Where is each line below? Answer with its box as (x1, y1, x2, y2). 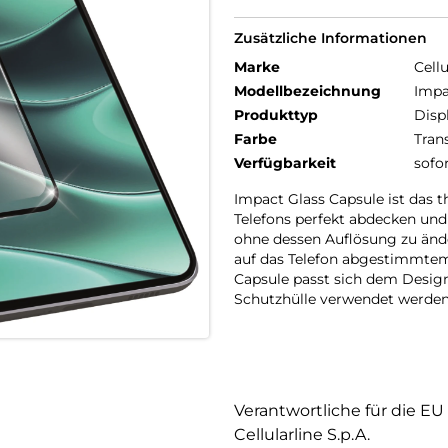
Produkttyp (234, 106, 318, 124)
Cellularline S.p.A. (234, 424, 370, 444)
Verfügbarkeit (234, 154, 336, 172)
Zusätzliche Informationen (234, 29, 427, 47)
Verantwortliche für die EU (234, 400, 444, 420)
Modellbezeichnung (234, 82, 381, 100)
